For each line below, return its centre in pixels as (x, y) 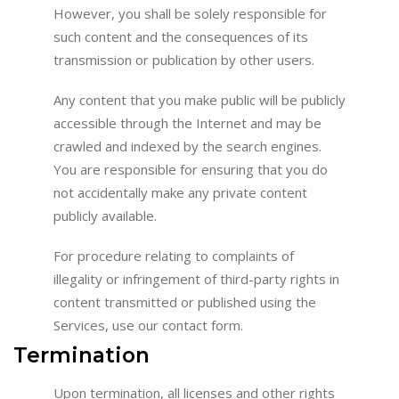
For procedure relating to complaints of (174, 255)
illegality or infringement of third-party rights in (196, 278)
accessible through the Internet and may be (187, 123)
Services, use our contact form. (148, 325)
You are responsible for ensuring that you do (191, 169)
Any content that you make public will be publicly (199, 100)
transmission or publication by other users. (184, 60)
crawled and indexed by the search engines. (187, 146)
